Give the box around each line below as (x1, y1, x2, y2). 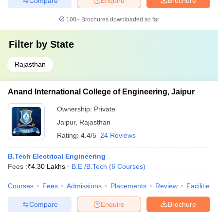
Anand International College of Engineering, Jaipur (8, 88, 195, 96)
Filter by (9, 39, 50, 50)
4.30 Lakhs (31, 163, 65, 170)
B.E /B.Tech (72, 163, 107, 170)
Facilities (186, 182, 213, 190)
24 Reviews (100, 131, 136, 139)
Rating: (57, 131, 81, 139)
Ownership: (57, 105, 94, 113)
